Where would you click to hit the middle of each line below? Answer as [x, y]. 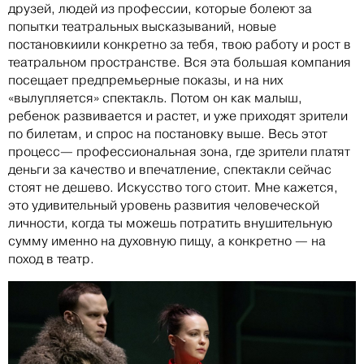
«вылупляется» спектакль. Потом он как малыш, [155, 98]
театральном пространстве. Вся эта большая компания [180, 63]
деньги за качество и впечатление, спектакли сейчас [170, 170]
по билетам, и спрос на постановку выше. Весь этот [168, 134]
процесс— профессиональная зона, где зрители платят [179, 152]
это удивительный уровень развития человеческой [164, 206]
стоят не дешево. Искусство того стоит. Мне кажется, [173, 188]
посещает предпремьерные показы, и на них [145, 80]
